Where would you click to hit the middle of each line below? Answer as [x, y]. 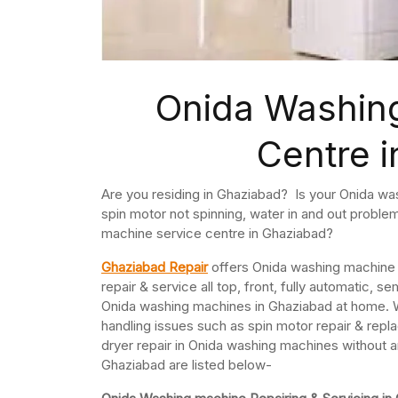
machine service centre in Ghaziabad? [217, 234]
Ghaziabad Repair [155, 267]
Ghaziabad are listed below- [187, 365]
